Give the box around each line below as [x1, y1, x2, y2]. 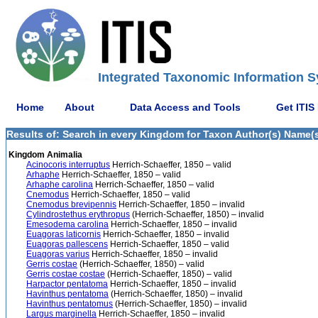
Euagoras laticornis [26, 229, 101, 239]
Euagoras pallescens [26, 239, 108, 249]
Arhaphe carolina [26, 180, 93, 190]
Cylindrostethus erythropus [26, 209, 130, 219]
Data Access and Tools [130, 101, 241, 113]
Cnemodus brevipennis [26, 199, 116, 209]
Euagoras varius [26, 249, 89, 259]
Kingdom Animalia [6, 150, 82, 160]
